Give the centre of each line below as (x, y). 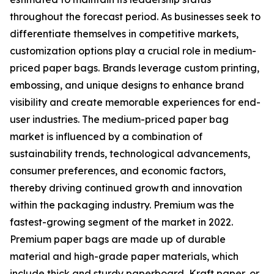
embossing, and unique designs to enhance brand (127, 85)
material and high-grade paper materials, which (124, 257)
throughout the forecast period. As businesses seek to (135, 17)
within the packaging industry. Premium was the (122, 205)
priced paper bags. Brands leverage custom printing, (135, 68)
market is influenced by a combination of (106, 137)
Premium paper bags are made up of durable (118, 239)
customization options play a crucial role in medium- (133, 51)
